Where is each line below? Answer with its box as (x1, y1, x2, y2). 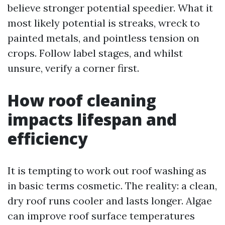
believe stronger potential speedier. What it (8, 2, 213, 14)
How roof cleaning (8, 89, 156, 111)
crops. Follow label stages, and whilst (8, 47, 183, 59)
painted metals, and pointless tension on (8, 32, 199, 44)
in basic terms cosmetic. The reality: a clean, (8, 179, 217, 192)
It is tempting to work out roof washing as (8, 164, 206, 177)
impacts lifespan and (8, 108, 177, 130)
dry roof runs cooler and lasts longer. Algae (8, 194, 212, 207)
